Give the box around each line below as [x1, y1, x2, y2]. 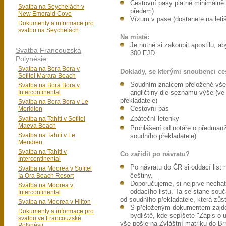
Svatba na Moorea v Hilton [18, 198, 91, 205]
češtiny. [130, 172, 153, 179]
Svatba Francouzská [16, 46, 81, 54]
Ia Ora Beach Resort [18, 172, 74, 179]
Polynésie [16, 54, 46, 63]
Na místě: [120, 34, 149, 41]
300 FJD [130, 50, 155, 57]
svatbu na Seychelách [18, 27, 79, 34]
